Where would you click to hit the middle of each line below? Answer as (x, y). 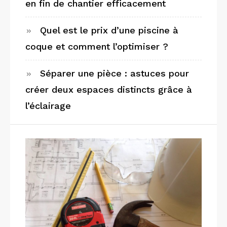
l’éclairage (48, 105)
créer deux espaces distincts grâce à (109, 89)
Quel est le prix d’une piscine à (109, 30)
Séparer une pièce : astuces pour (115, 73)
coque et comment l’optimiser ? (97, 46)
